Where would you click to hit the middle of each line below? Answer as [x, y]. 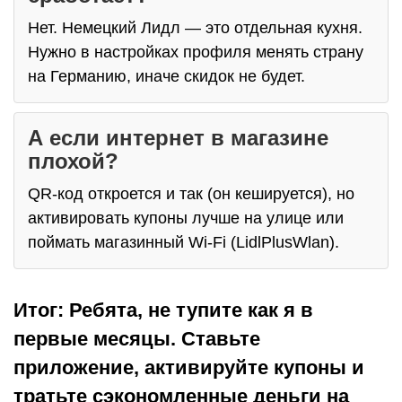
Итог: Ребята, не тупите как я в [163, 310]
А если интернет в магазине [178, 138]
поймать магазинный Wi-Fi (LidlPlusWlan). [184, 243]
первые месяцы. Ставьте [137, 339]
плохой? [73, 162]
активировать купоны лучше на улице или [186, 218]
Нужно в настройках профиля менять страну [196, 52]
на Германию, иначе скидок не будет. [166, 77]
